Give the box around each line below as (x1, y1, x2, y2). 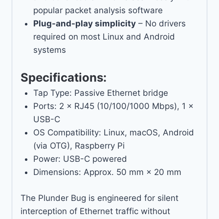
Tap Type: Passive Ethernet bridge (33, 88, 168, 98)
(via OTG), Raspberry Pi (33, 141, 125, 151)
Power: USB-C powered (33, 154, 127, 164)
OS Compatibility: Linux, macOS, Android (33, 128, 194, 138)
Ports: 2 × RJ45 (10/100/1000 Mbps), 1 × (33, 101, 194, 111)
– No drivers (135, 18, 186, 28)
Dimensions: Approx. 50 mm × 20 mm (33, 167, 181, 177)
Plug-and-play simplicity (33, 18, 136, 28)
